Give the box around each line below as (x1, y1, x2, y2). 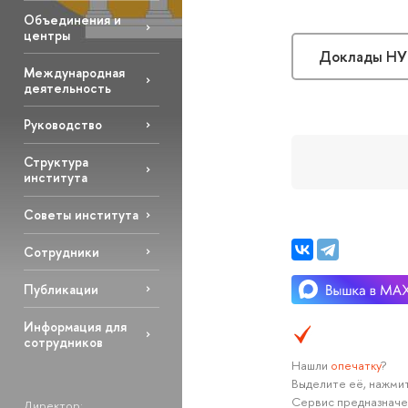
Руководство (23, 116, 102, 134)
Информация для (23, 317, 127, 335)
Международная (23, 63, 125, 81)
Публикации (23, 280, 98, 298)
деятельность (23, 78, 111, 97)
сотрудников (23, 332, 103, 351)
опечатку (330, 357, 381, 374)
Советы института (23, 206, 138, 224)
